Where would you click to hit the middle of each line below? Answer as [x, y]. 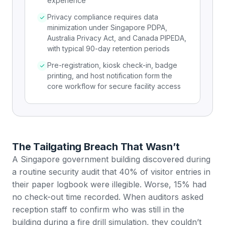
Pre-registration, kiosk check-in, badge [112, 65]
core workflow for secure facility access [114, 86]
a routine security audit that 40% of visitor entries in [111, 172]
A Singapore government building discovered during [111, 159]
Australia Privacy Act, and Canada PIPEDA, [117, 38]
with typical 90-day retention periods [108, 48]
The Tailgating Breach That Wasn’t [96, 146]
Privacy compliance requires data [103, 17]
